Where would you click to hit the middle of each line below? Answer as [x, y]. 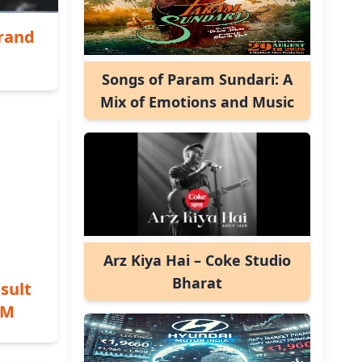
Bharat [197, 283]
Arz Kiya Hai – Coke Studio [197, 260]
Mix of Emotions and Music [197, 102]
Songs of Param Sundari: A [197, 79]
